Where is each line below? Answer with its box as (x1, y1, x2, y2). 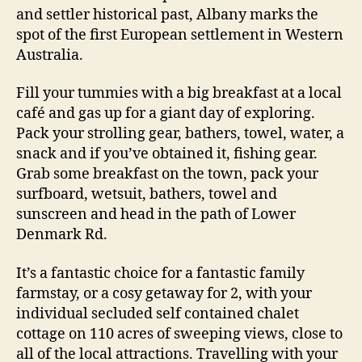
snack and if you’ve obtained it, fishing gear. (16, 145, 318, 163)
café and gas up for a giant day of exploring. (16, 104, 315, 123)
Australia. (16, 45, 83, 65)
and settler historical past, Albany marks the (16, 5, 318, 24)
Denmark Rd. (16, 225, 107, 244)
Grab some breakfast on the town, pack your (16, 165, 318, 183)
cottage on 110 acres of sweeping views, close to (16, 324, 343, 343)
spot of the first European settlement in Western (16, 25, 343, 44)
